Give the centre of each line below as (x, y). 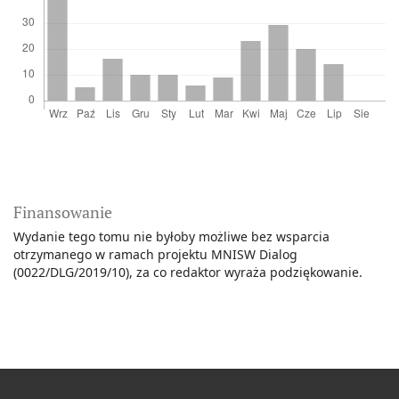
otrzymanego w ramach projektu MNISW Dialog (155, 255)
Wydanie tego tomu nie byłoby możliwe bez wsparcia (171, 237)
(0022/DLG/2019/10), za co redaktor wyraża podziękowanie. (188, 273)
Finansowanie (63, 212)
